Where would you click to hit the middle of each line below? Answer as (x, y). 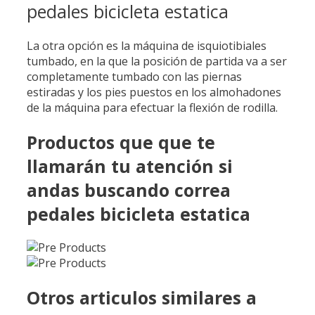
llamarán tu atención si (130, 166)
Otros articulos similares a (142, 298)
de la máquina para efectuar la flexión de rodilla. (152, 107)
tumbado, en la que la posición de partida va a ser (157, 61)
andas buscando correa (129, 189)
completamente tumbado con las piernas (134, 76)
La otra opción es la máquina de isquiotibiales (147, 45)
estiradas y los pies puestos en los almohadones (154, 92)
